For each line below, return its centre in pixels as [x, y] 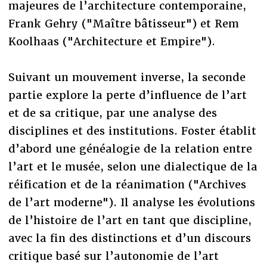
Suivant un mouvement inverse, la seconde [127, 77]
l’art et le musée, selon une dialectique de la [133, 166]
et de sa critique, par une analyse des [112, 113]
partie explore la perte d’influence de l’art [127, 95]
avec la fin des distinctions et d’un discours [129, 238]
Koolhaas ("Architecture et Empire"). [111, 41]
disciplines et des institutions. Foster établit [132, 131]
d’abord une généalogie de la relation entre [130, 148]
